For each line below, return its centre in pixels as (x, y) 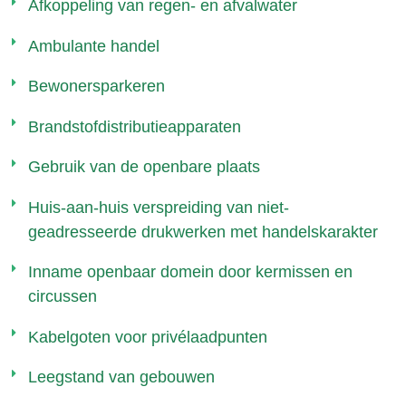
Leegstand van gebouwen (121, 377)
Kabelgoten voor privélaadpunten (147, 337)
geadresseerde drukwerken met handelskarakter (203, 232)
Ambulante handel (93, 46)
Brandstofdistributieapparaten (134, 126)
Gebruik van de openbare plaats (144, 167)
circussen (62, 296)
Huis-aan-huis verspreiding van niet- (158, 207)
